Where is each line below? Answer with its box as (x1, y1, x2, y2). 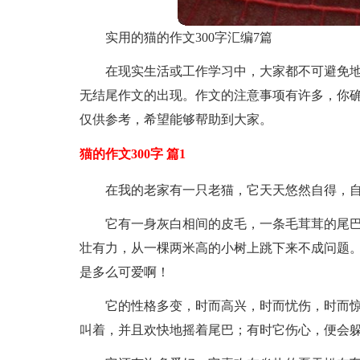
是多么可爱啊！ (79, 265, 170, 279)
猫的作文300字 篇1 (79, 147, 186, 161)
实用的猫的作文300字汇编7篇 (104, 31, 272, 44)
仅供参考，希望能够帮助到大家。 (79, 112, 272, 126)
